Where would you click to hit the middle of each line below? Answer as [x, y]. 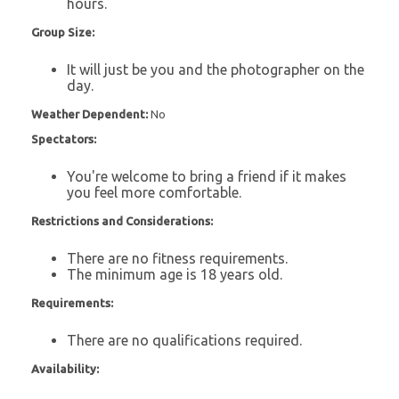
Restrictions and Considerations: [122, 220]
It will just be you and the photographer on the [216, 69]
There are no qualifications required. [184, 340]
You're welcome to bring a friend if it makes [207, 176]
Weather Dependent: [91, 114]
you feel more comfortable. [154, 192]
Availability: [65, 368]
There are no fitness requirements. [177, 258]
